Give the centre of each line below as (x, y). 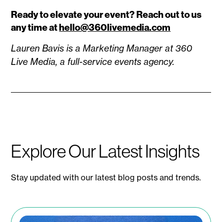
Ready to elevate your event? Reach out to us (107, 14)
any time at (35, 27)
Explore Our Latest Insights (106, 151)
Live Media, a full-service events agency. (93, 61)
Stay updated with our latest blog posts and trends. (106, 177)
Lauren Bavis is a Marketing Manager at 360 (102, 48)
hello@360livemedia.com (115, 27)
